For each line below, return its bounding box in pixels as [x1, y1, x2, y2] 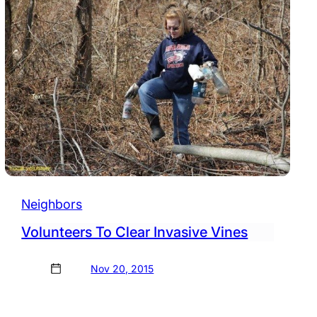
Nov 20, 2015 [91, 263, 154, 275]
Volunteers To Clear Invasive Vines [21, 224, 248, 241]
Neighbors [21, 197, 83, 212]
